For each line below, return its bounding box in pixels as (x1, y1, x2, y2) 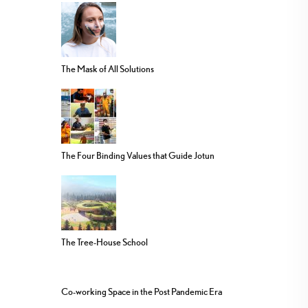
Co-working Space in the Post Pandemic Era (61, 286, 222, 298)
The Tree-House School (61, 236, 148, 247)
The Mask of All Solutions (61, 63, 154, 74)
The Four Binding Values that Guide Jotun (61, 149, 214, 161)
